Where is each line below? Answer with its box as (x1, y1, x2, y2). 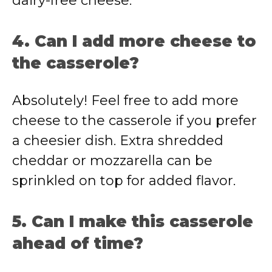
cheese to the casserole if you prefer (12, 112, 257, 129)
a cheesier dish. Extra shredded (12, 132, 223, 149)
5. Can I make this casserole (12, 212, 253, 231)
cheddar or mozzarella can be (12, 152, 212, 169)
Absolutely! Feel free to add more (12, 92, 239, 109)
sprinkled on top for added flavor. (12, 172, 236, 189)
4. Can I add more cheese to (12, 32, 256, 51)
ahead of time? (12, 234, 143, 253)
